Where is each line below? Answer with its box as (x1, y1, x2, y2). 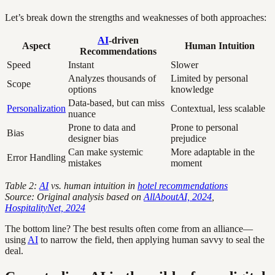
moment (171, 158, 202, 169)
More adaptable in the (171, 147, 255, 158)
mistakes (68, 158, 101, 169)
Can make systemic (68, 147, 143, 158)
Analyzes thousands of (68, 73, 156, 84)
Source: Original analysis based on (5, 192, 144, 203)
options (68, 84, 96, 95)
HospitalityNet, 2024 (5, 203, 85, 214)
